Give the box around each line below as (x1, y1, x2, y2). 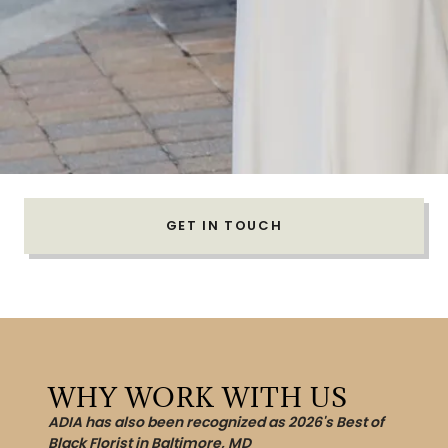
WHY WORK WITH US (48, 380, 348, 415)
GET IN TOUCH (165, 216, 283, 236)
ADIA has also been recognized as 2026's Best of (48, 412, 384, 433)
